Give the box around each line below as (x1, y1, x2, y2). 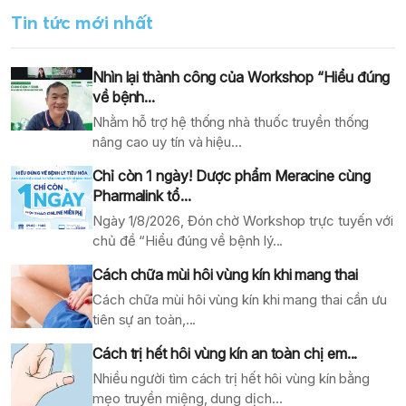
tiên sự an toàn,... (92, 311, 197, 329)
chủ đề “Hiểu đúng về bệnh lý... (92, 232, 284, 250)
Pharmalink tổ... (92, 187, 191, 206)
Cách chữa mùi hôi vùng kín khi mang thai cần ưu (92, 291, 387, 309)
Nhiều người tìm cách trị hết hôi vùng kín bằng (92, 370, 371, 388)
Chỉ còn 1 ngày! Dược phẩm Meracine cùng (92, 167, 371, 186)
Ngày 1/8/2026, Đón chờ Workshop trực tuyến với (92, 212, 394, 230)
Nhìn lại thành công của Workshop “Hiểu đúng (92, 68, 391, 87)
